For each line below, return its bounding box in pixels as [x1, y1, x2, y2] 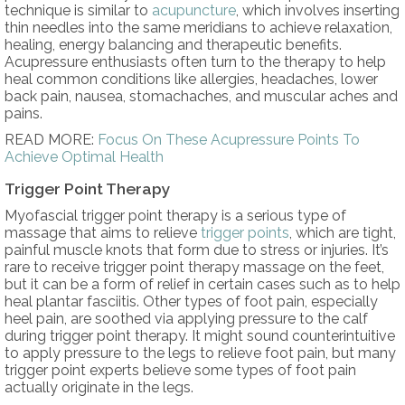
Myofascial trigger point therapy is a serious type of [5, 207, 346, 225]
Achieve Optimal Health [5, 148, 164, 166]
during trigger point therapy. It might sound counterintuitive [5, 327, 395, 345]
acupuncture [152, 2, 236, 20]
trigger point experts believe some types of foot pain [5, 362, 356, 380]
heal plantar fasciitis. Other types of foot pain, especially [5, 293, 378, 311]
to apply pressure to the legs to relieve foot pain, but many [5, 344, 396, 363]
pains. [5, 105, 42, 123]
